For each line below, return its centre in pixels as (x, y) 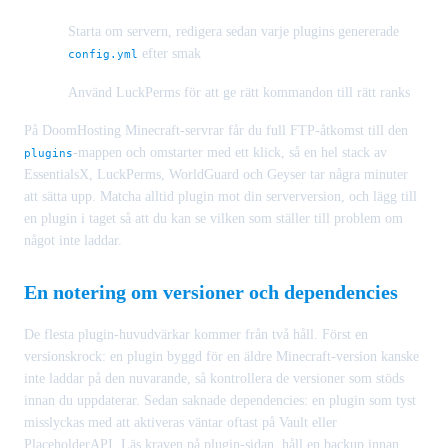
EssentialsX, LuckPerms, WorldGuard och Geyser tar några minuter (216, 175)
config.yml (103, 53)
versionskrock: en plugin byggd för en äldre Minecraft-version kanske (221, 357)
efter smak (169, 53)
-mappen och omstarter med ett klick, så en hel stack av (230, 153)
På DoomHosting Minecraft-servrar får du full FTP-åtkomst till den (216, 131)
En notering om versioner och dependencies (211, 292)
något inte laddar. (73, 241)
